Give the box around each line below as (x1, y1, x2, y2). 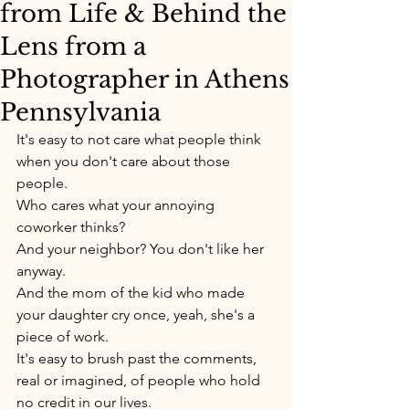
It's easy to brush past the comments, (16, 350, 260, 367)
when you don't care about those (16, 152, 234, 170)
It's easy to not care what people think (16, 131, 265, 148)
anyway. (16, 262, 66, 279)
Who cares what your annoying (16, 196, 218, 214)
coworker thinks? (16, 218, 129, 236)
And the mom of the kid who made (16, 284, 248, 301)
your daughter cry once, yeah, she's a (16, 306, 258, 323)
